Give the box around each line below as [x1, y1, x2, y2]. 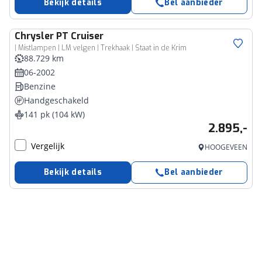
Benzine [24, 81, 56, 92]
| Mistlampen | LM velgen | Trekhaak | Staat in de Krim [15, 43, 187, 53]
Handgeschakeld [24, 95, 89, 106]
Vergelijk [31, 140, 64, 151]
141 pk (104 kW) [24, 109, 85, 120]
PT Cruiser [56, 30, 104, 42]
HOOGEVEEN [205, 142, 247, 152]
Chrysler [15, 30, 54, 42]
